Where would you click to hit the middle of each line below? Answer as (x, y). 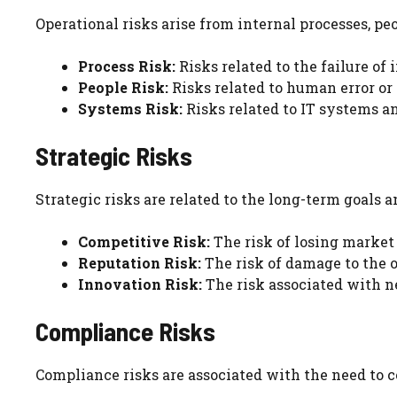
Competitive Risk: (144, 242)
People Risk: (123, 88)
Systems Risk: (130, 109)
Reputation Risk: (140, 263)
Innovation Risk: (140, 284)
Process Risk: (127, 66)
